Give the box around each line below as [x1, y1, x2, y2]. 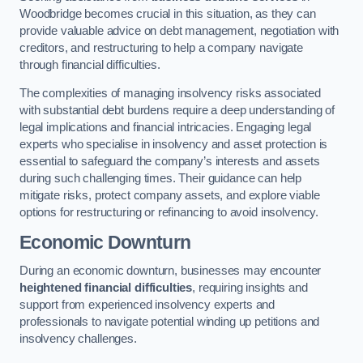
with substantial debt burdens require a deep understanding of [19, 104, 335, 117]
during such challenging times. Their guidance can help [19, 172, 302, 186]
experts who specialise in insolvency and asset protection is [19, 138, 328, 152]
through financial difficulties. [19, 58, 160, 71]
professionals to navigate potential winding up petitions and [19, 315, 320, 329]
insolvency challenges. [19, 332, 137, 346]
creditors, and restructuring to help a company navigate [19, 41, 304, 54]
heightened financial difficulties [19, 281, 193, 295]
